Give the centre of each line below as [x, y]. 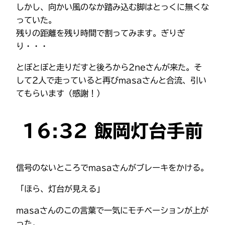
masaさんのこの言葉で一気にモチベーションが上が [112, 210]
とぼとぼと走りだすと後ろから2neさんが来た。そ [109, 68]
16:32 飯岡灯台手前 [113, 131]
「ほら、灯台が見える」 [60, 189]
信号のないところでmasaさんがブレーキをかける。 [112, 168]
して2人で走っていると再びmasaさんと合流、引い [111, 81]
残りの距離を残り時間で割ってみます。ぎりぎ [100, 33]
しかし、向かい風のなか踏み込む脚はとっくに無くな [113, 7]
